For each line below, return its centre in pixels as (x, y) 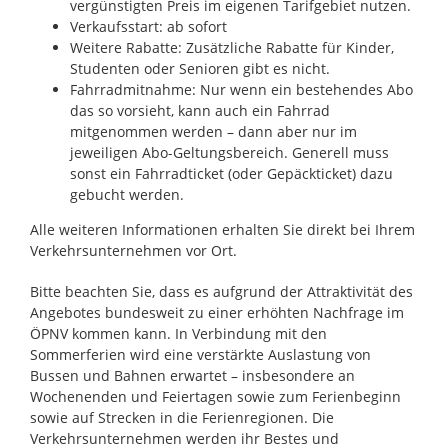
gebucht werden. (126, 194)
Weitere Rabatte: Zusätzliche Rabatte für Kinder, (231, 47)
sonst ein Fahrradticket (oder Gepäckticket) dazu (231, 173)
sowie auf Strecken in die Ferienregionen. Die (181, 417)
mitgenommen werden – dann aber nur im (213, 131)
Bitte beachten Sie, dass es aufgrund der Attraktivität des (221, 291)
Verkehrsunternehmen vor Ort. (133, 250)
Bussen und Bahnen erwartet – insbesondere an (192, 375)
